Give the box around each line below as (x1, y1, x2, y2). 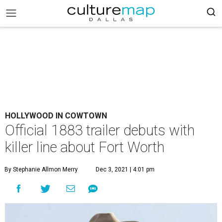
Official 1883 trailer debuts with (5, 122, 195, 139)
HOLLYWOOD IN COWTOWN (5, 111, 107, 120)
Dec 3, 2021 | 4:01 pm (96, 166, 155, 173)
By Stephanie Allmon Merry (4, 166, 78, 173)
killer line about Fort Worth (5, 139, 165, 156)
